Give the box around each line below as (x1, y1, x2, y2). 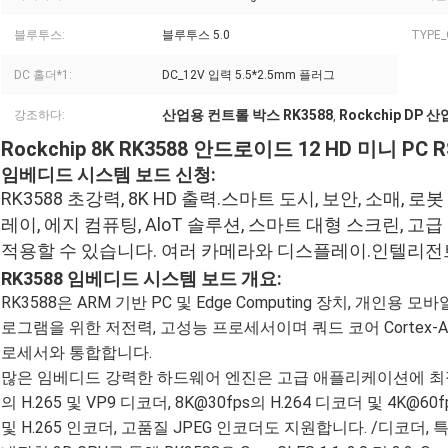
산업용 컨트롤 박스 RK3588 (162, 107, 333, 124)
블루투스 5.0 (162, 28, 230, 43)
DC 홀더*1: (14, 68, 72, 83)
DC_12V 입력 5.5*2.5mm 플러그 (162, 68, 335, 83)
